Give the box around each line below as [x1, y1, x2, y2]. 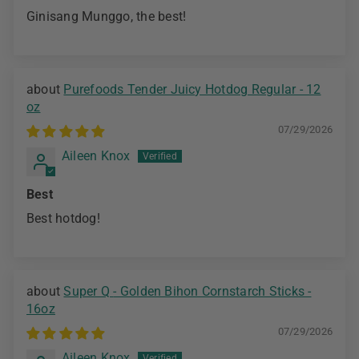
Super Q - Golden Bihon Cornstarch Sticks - [63, 284, 114, 300]
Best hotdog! [26, 211, 100, 227]
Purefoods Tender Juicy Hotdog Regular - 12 [63, 82, 321, 98]
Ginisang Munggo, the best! [26, 9, 187, 25]
